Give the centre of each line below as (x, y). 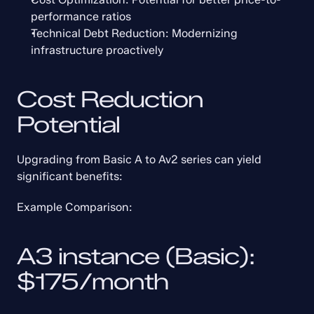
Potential (68, 124)
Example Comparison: (75, 207)
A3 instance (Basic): (136, 256)
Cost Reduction (110, 99)
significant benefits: (70, 176)
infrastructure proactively (97, 50)
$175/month (93, 281)
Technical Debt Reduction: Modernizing (134, 33)
